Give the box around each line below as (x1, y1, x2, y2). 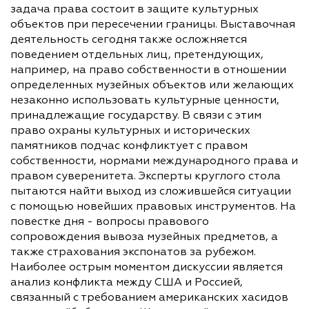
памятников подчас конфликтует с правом (10, 141, 248, 152)
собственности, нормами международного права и (10, 156, 298, 168)
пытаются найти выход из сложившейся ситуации (10, 186, 291, 198)
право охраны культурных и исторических (10, 126, 250, 137)
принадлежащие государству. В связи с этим (10, 110, 261, 122)
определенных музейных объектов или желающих (10, 80, 294, 92)
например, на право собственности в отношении (10, 65, 286, 77)
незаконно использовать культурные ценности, (10, 95, 279, 107)
